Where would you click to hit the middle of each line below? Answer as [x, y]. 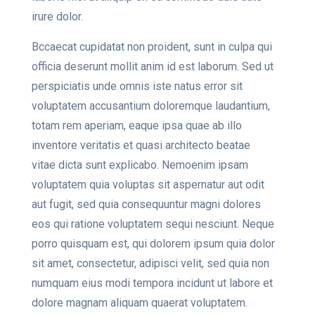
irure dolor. [57, 17]
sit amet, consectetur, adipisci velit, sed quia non [150, 264]
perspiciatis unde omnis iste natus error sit [137, 86]
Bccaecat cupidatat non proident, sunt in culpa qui [152, 47]
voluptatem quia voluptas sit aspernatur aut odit [148, 185]
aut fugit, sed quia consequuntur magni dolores [146, 205]
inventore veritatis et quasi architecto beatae [141, 146]
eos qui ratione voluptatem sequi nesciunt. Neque [153, 224]
